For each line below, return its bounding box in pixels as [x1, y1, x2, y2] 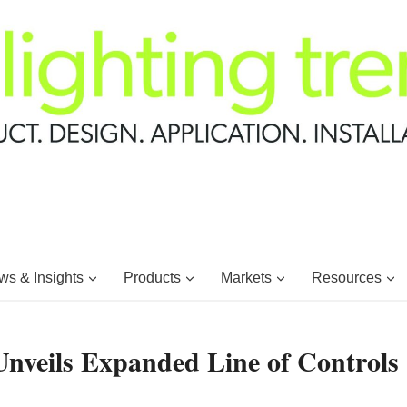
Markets [220, 269, 272, 285]
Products [123, 269, 181, 285]
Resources [311, 269, 382, 285]
